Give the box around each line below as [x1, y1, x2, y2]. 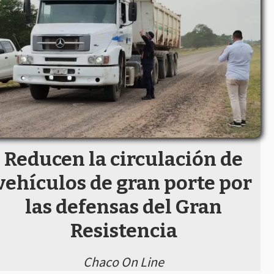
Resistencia [70, 219, 177, 243]
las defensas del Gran [25, 195, 222, 219]
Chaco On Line [83, 253, 164, 270]
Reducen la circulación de [4, 147, 243, 171]
